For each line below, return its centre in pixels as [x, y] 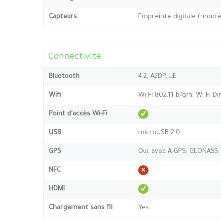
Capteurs [63, 17]
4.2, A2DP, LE [157, 76]
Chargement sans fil [81, 208]
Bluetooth [64, 76]
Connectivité [75, 57]
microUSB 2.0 [159, 133]
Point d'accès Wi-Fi [78, 114]
